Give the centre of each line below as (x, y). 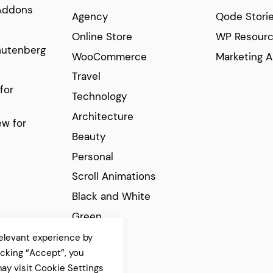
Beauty (89, 136)
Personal (93, 156)
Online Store (102, 36)
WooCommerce (110, 56)
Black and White (112, 197)
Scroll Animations (114, 176)
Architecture (103, 117)
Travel (87, 76)
